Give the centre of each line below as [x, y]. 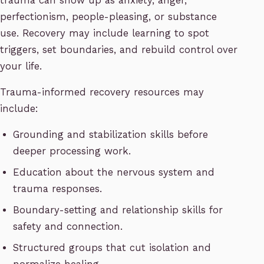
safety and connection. [68, 227]
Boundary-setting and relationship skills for [118, 210]
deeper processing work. [72, 151]
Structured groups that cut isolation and [112, 248]
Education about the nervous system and [114, 173]
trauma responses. [58, 189]
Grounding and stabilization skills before [111, 135]
